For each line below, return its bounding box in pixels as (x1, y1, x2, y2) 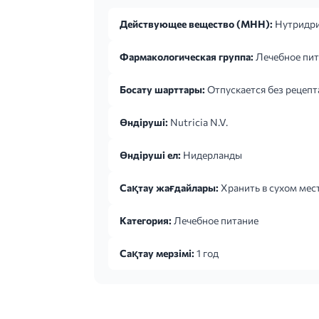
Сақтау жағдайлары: (120, 182, 219, 194)
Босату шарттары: (120, 83, 205, 95)
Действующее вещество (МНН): (120, 18, 273, 30)
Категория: (120, 214, 172, 226)
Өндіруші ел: (120, 149, 181, 161)
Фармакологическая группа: (120, 51, 253, 63)
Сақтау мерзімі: (120, 247, 194, 259)
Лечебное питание (172, 214, 258, 226)
